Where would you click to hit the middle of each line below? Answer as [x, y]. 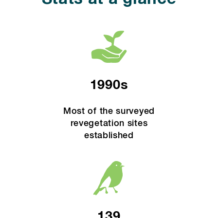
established [109, 136]
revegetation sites [109, 124]
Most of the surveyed [109, 111]
